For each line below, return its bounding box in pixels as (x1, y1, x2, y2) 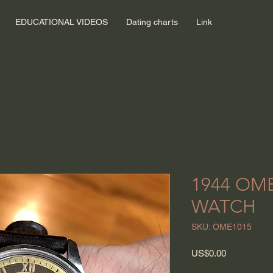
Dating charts (126, 17, 178, 27)
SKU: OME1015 (191, 222, 252, 232)
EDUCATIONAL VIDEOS (15, 17, 108, 27)
